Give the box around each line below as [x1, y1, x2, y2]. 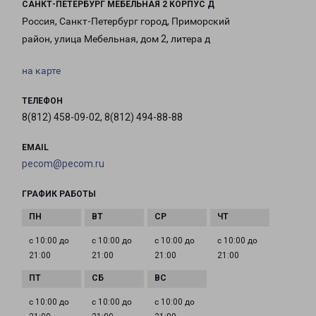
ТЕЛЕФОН [22, 96, 63, 107]
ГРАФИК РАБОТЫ [22, 189, 96, 200]
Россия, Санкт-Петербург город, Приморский [22, 16, 230, 28]
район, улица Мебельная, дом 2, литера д [22, 33, 210, 45]
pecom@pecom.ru [22, 158, 104, 170]
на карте [22, 65, 61, 77]
